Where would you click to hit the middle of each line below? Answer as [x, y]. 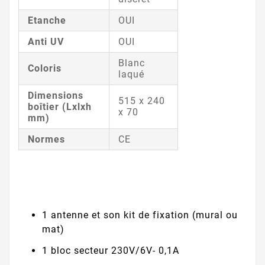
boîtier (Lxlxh [60, 106]
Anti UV [46, 41]
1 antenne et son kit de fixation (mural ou [140, 215]
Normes [46, 139]
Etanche [47, 20]
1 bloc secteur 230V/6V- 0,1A [111, 251]
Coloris [45, 68]
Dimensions [56, 95]
